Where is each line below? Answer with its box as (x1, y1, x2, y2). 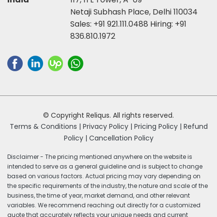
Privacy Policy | (82, 121, 134, 131)
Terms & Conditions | (9, 121, 81, 131)
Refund (183, 121, 208, 131)
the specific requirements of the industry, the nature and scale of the (7, 181, 208, 190)
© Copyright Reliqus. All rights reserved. (43, 110, 174, 120)
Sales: (70, 18, 93, 30)
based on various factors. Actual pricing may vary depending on (7, 171, 201, 180)
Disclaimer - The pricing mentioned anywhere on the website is (7, 152, 192, 161)
